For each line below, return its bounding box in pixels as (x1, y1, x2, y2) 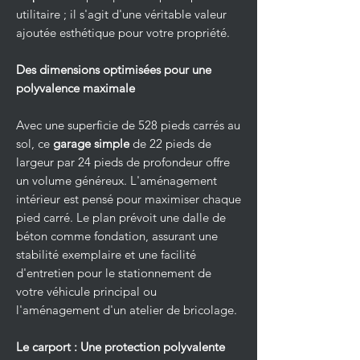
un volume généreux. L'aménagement (16, 173, 217, 188)
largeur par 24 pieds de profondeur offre (16, 154, 230, 170)
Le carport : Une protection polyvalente (16, 339, 225, 354)
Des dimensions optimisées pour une (16, 62, 211, 77)
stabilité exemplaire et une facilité (16, 247, 196, 262)
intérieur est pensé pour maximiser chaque (16, 191, 241, 207)
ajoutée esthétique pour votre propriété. (16, 25, 230, 40)
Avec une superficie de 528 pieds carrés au (16, 117, 240, 133)
